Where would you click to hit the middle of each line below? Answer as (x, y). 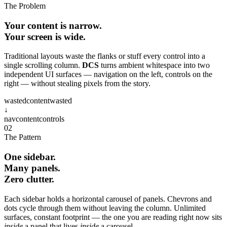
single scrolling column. (43, 65)
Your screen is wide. (45, 36)
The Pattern (23, 137)
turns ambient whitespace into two (154, 65)
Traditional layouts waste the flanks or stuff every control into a (105, 56)
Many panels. (32, 168)
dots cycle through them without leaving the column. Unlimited (105, 208)
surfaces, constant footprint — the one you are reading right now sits (113, 217)
